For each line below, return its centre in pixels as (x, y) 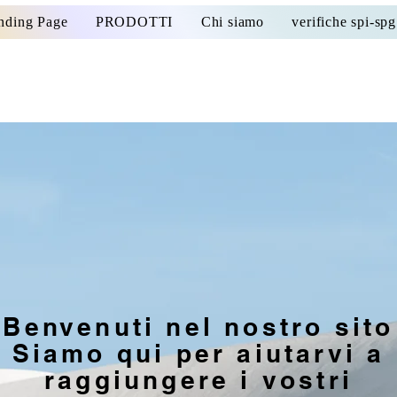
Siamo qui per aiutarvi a (198, 353)
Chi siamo (232, 22)
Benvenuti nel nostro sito (198, 327)
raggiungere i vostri (198, 380)
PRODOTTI (134, 22)
